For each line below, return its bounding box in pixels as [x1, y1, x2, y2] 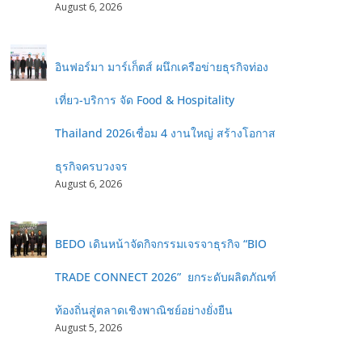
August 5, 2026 [55, 321, 122, 335]
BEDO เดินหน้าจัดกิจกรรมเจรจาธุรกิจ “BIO [55, 236, 267, 251]
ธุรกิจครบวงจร [55, 158, 128, 174]
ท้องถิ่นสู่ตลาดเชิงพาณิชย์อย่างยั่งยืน [55, 302, 233, 318]
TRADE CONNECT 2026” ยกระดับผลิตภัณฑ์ [55, 269, 276, 284]
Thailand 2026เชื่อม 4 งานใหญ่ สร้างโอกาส [55, 125, 276, 141]
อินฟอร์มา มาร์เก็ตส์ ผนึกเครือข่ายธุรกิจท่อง [55, 59, 268, 74]
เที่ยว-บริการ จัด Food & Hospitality [55, 92, 234, 107]
